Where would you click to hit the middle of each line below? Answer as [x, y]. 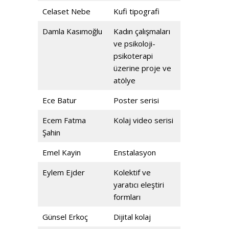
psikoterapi [133, 56]
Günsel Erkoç [65, 217]
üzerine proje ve [142, 68]
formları [127, 197]
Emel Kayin [61, 152]
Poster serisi [136, 100]
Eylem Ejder [63, 172]
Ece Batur [59, 100]
